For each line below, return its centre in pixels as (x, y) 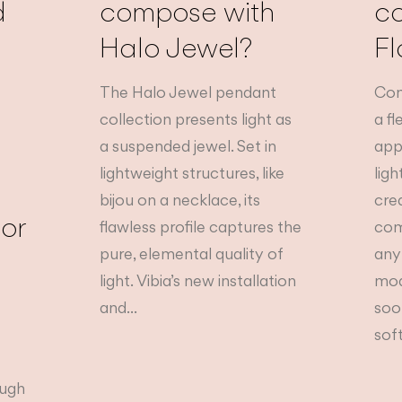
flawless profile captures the (200, 226)
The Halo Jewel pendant (188, 92)
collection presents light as (195, 118)
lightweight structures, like (192, 172)
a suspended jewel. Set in (188, 145)
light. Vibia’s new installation (197, 280)
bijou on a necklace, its (179, 199)
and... (118, 307)
